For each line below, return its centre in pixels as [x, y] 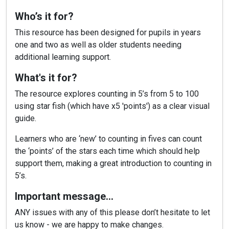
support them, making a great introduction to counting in [113, 164]
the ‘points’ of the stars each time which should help [107, 151]
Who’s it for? [44, 17]
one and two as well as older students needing [98, 45]
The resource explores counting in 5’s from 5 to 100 [107, 94]
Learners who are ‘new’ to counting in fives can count [108, 139]
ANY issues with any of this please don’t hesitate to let [112, 213]
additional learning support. [63, 57]
